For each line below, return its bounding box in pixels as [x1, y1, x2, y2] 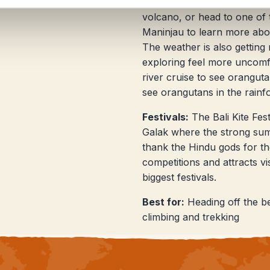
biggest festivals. [142, 171, 216, 183]
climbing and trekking [142, 211, 239, 223]
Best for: [142, 196, 184, 208]
